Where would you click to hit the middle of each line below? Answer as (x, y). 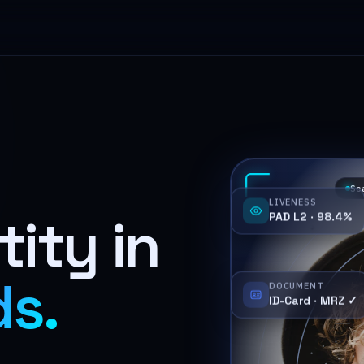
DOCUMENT (296, 284)
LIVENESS (292, 194)
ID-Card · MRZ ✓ (313, 299)
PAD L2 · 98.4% (310, 208)
